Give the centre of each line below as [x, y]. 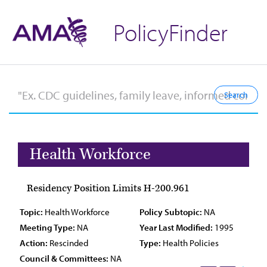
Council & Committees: [64, 258]
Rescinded [68, 243]
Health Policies [190, 243]
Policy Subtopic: [171, 212]
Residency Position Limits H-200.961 [108, 188]
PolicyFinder [170, 32]
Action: [34, 243]
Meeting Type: [47, 227]
